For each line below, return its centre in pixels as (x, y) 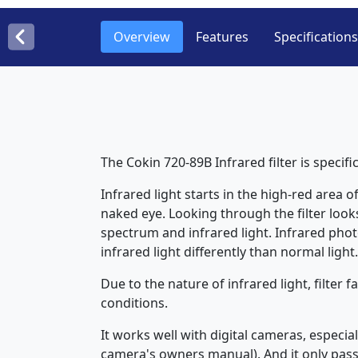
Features (222, 37)
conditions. (134, 303)
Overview (142, 37)
